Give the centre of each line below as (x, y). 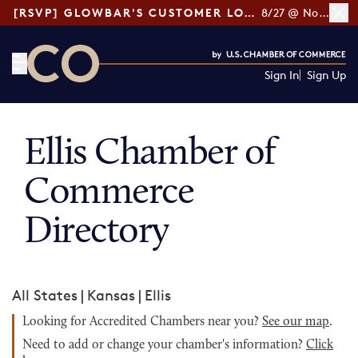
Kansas (111, 295)
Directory (97, 233)
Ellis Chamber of (150, 154)
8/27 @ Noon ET (324, 12)
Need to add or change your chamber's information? (164, 345)
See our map (296, 322)
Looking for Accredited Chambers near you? (142, 322)
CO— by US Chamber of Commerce (145, 92)
